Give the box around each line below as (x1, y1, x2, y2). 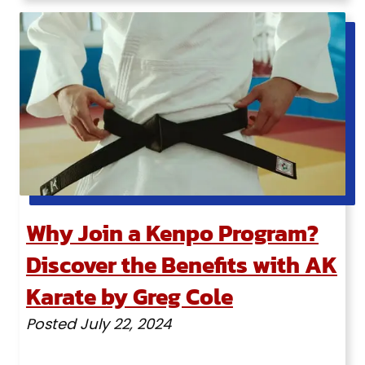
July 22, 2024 (79, 314, 171, 335)
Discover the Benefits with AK (25, 248, 337, 283)
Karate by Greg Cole (25, 279, 233, 314)
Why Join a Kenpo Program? (25, 216, 319, 251)
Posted (25, 314, 80, 335)
